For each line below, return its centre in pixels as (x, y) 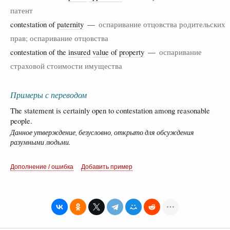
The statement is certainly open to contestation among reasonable (110, 110)
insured (79, 52)
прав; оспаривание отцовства (59, 38)
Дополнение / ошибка (42, 167)
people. (21, 120)
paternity (70, 24)
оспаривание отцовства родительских (162, 24)
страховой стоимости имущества (66, 65)
